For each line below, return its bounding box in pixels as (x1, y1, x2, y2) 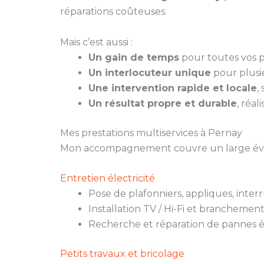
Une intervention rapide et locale (88, 82, 257, 94)
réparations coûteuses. (60, 6, 167, 18)
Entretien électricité (60, 173, 155, 184)
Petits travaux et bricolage (60, 248, 184, 260)
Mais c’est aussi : (60, 36, 133, 48)
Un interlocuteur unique (88, 67, 211, 78)
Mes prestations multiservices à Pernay (60, 127, 242, 138)
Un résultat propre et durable (88, 97, 237, 109)
